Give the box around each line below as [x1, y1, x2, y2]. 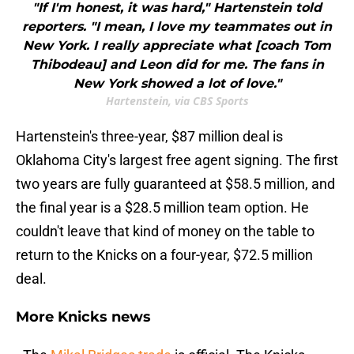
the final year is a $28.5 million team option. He [16, 199, 309, 217]
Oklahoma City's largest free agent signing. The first [16, 152, 338, 169]
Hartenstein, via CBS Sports [105, 93, 249, 109]
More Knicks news [16, 308, 151, 326]
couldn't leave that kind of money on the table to [16, 223, 314, 240]
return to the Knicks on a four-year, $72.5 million [16, 247, 313, 264]
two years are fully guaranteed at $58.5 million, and [16, 175, 335, 193]
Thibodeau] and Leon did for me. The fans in [30, 57, 324, 73]
